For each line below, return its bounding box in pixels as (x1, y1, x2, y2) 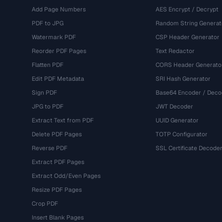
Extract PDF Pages (32, 158, 84, 166)
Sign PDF (32, 89, 57, 97)
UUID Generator (155, 116, 199, 124)
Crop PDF (32, 200, 58, 208)
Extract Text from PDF (32, 116, 94, 124)
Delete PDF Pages (32, 130, 82, 138)
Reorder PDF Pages (32, 47, 86, 55)
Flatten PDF (32, 61, 63, 69)
